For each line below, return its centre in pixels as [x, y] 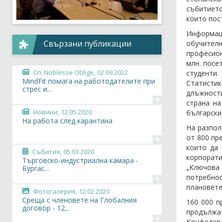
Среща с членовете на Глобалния [80, 200]
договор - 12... [46, 208]
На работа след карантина [67, 120]
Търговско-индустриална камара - [80, 160]
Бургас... [36, 168]
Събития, [47, 151]
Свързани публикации [88, 43]
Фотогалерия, [55, 191]
